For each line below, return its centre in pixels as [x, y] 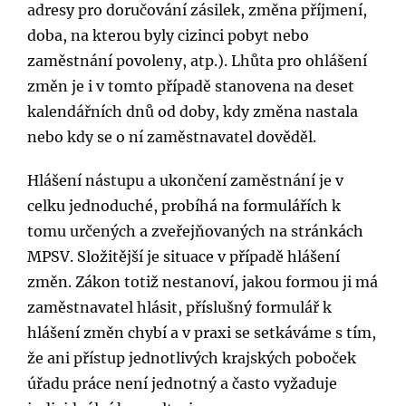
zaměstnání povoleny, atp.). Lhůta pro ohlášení [197, 60]
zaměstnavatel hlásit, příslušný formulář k [179, 307]
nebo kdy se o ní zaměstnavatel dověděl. [172, 136]
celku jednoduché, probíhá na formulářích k [184, 205]
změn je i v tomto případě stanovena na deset [191, 86]
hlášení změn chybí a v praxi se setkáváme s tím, [202, 332]
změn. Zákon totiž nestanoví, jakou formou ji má [203, 281]
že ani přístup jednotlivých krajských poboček [192, 358]
